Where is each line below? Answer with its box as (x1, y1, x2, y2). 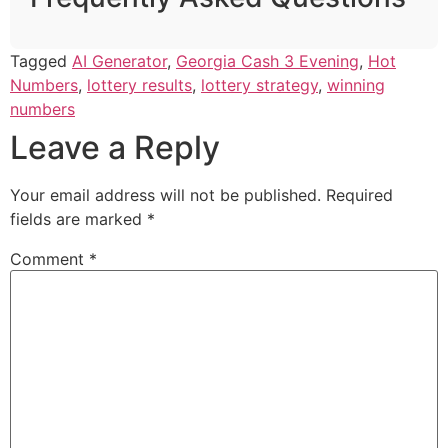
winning (327, 75, 385, 96)
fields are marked (10, 209, 147, 230)
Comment (10, 249, 89, 270)
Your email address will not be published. (10, 185, 321, 206)
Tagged (10, 51, 72, 72)
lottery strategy (201, 75, 318, 96)
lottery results (87, 75, 192, 96)
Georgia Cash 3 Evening (176, 51, 359, 72)
